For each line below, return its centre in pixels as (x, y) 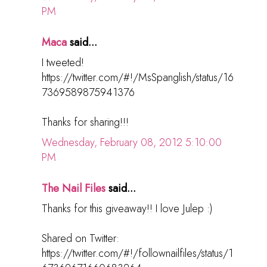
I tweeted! (63, 63)
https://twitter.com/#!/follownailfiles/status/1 (137, 254)
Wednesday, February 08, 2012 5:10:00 (132, 143)
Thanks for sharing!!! (85, 122)
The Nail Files (74, 189)
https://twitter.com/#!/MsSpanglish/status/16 (138, 78)
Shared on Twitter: (80, 239)
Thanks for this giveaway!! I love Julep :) (127, 209)
